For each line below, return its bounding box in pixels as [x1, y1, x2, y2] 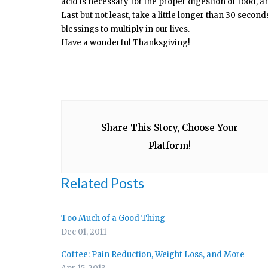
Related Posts [61, 174, 144, 191]
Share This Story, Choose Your [100, 121, 238, 133]
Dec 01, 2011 [61, 226, 106, 237]
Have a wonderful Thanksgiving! [61, 37, 190, 48]
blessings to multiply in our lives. [61, 23, 190, 34]
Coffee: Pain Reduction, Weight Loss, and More [61, 249, 245, 260]
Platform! [148, 139, 191, 151]
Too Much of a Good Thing [61, 212, 165, 223]
